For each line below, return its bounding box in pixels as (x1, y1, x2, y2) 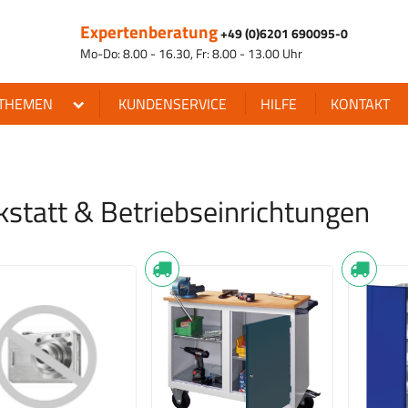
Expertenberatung (80, 18, 219, 45)
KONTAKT (331, 93, 391, 116)
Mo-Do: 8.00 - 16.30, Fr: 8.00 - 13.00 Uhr (80, 43, 303, 64)
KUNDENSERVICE (118, 93, 228, 116)
